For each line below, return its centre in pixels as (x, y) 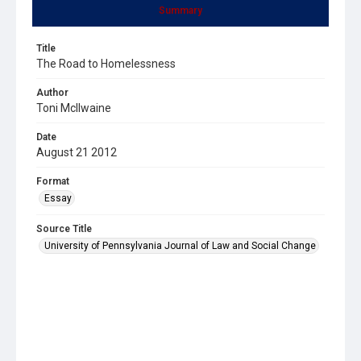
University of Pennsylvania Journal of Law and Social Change (180, 245)
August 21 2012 (77, 152)
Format (53, 181)
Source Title (64, 228)
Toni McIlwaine (74, 108)
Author (52, 92)
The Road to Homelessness (106, 63)
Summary (180, 10)
